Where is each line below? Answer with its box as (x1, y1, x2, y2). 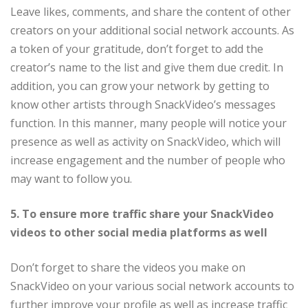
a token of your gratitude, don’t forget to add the (10, 41, 263, 57)
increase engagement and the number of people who (10, 153, 285, 168)
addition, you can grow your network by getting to (10, 78, 269, 94)
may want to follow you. (10, 171, 132, 187)
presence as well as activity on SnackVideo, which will (10, 134, 280, 150)
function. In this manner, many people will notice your (10, 115, 287, 131)
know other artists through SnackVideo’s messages (10, 97, 276, 113)
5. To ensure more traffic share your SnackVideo (10, 206, 274, 222)
